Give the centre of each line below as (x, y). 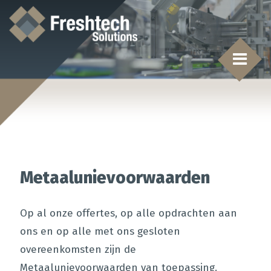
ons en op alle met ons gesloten (100, 232)
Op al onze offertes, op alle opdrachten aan (128, 214)
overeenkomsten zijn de (78, 250)
